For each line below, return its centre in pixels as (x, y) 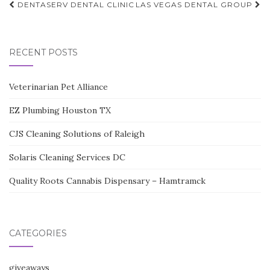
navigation (54, 24)
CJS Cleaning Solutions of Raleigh (77, 134)
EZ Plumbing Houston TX (60, 110)
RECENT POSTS (43, 52)
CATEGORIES (38, 233)
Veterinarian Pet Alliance (58, 87)
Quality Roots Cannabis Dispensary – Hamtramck (107, 181)
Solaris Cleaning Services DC (67, 157)
